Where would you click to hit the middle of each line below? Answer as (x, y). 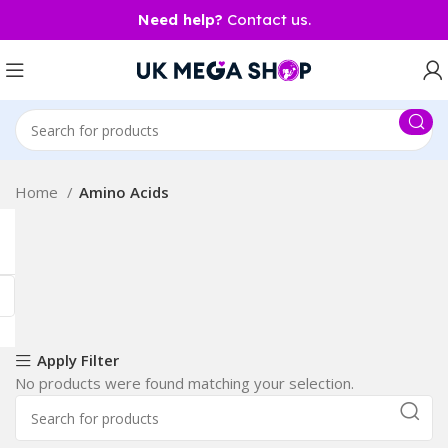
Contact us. (266, 19)
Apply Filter (77, 360)
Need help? (180, 19)
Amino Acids (124, 192)
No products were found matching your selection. (184, 383)
